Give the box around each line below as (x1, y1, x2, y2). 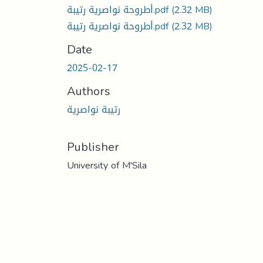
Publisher (67, 135, 119, 158)
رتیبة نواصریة (67, 100, 120, 119)
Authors (67, 79, 110, 102)
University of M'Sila (67, 156, 147, 174)
